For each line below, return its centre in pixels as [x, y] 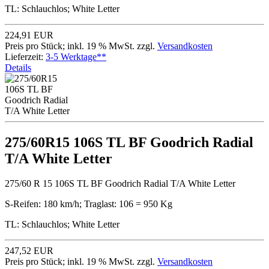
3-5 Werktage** [76, 56]
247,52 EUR [29, 251]
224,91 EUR [29, 35]
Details [18, 67]
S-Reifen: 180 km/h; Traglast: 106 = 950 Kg [89, 204]
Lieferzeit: [25, 56]
